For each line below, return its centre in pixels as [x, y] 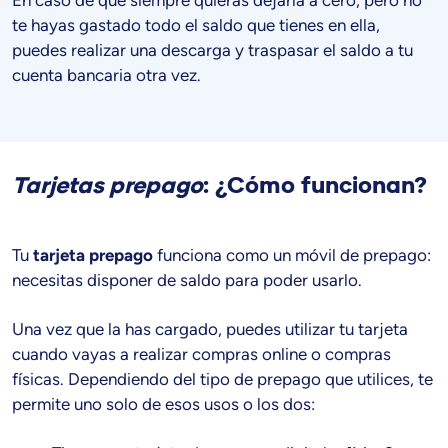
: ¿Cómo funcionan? [315, 185]
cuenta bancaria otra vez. [106, 74]
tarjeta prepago [93, 254]
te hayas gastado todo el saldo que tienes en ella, [196, 24]
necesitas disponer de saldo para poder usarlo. [187, 279]
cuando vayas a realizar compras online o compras [201, 353]
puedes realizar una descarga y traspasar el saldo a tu [212, 49]
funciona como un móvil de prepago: [292, 254]
